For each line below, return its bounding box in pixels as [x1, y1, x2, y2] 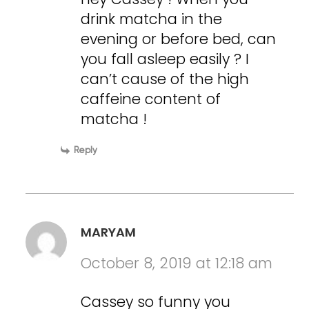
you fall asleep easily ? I [81, 48, 250, 69]
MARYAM [81, 223, 137, 241]
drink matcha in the [81, 8, 223, 29]
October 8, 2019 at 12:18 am [81, 252, 273, 273]
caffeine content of [81, 88, 221, 109]
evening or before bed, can [81, 28, 277, 49]
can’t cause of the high [81, 68, 250, 89]
